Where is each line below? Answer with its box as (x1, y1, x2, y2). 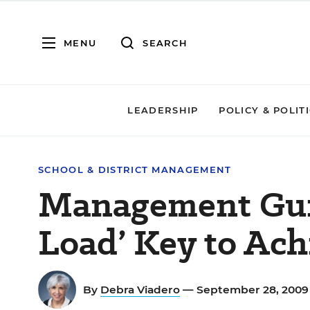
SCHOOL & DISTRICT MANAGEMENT (38, 164, 232, 175)
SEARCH (143, 37, 188, 48)
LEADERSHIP (127, 104, 199, 116)
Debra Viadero (100, 283, 180, 296)
